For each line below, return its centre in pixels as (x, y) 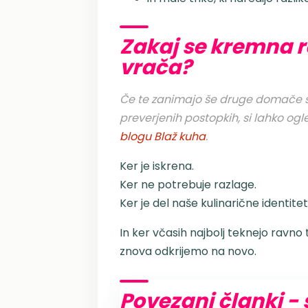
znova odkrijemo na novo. (188, 251)
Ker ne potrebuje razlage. (188, 185)
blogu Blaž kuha (163, 136)
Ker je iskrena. (157, 166)
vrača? (156, 67)
